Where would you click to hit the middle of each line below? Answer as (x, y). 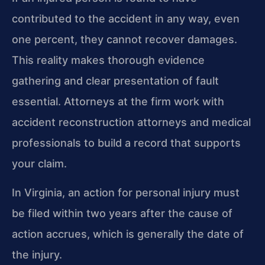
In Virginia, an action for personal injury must (126, 193)
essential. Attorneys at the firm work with (118, 101)
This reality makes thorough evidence (108, 60)
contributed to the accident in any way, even (126, 18)
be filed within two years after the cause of (122, 214)
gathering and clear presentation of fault (115, 80)
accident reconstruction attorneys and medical (131, 122)
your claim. (39, 163)
